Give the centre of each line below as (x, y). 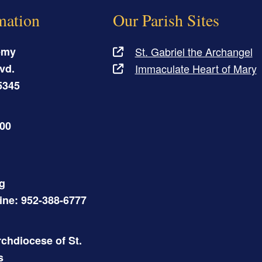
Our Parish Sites (166, 20)
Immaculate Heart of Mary (196, 68)
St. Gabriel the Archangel (194, 51)
